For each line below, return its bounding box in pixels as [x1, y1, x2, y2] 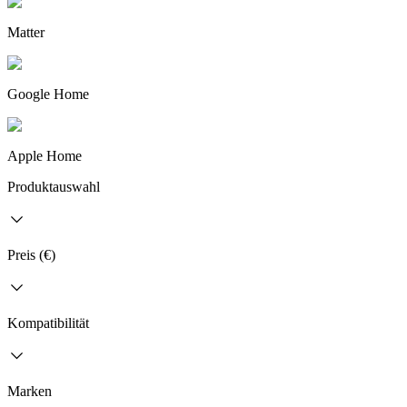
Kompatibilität [7, 315, 89, 331]
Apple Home [7, 148, 82, 164]
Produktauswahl [7, 179, 100, 194]
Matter [7, 25, 45, 40]
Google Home [7, 86, 89, 102]
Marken [7, 383, 52, 399]
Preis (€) [7, 247, 55, 263]
